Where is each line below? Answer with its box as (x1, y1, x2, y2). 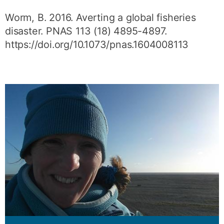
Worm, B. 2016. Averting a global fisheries (5, 11, 196, 23)
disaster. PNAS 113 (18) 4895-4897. (5, 24, 167, 37)
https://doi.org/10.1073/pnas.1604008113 (5, 38, 189, 50)
